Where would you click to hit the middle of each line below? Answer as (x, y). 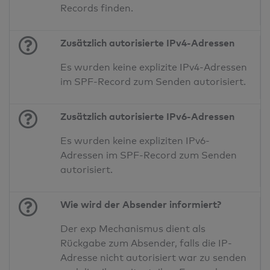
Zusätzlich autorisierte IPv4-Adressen (148, 43)
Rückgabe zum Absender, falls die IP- (146, 243)
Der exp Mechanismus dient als (133, 229)
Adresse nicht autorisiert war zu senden (154, 258)
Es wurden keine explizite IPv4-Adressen (154, 67)
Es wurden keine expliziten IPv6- (135, 141)
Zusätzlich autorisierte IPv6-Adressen (148, 117)
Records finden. (97, 8)
